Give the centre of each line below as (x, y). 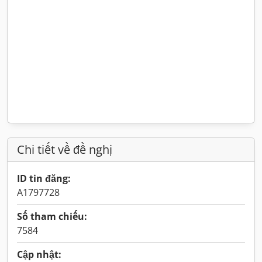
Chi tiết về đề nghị (65, 149)
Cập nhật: (39, 254)
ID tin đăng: (44, 178)
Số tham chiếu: (52, 216)
